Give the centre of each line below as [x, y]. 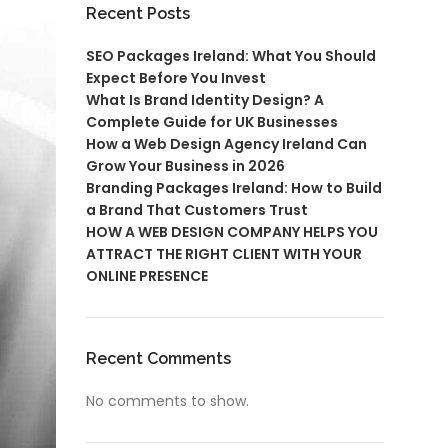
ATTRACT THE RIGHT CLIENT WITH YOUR [224, 254]
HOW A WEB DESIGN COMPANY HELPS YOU [232, 232]
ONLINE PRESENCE [147, 276]
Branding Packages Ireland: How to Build [234, 188]
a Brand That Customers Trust [197, 210]
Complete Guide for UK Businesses [212, 122]
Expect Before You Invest [176, 78]
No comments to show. [168, 401]
